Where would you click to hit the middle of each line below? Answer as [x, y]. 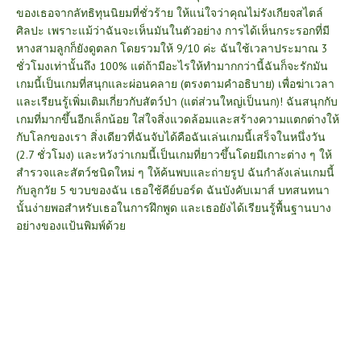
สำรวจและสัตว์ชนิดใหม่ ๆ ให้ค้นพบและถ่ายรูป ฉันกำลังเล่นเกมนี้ [175, 172]
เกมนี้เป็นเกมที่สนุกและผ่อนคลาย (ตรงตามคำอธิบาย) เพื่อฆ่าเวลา [175, 83]
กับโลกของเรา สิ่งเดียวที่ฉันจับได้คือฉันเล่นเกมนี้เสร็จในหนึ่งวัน [171, 137]
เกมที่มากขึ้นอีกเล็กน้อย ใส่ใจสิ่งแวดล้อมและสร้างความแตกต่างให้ [178, 119]
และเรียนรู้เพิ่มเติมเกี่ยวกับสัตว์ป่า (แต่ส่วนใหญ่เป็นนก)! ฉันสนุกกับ [177, 101]
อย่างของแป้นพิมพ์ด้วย [71, 225]
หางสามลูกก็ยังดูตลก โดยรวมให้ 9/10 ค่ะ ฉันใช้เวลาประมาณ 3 [172, 48]
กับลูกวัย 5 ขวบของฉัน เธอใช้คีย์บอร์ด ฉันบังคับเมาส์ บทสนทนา [173, 190]
